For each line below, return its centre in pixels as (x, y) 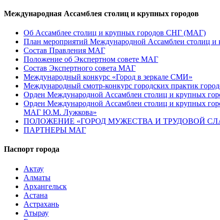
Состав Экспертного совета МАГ (80, 68)
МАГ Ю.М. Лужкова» (60, 112)
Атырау (36, 213)
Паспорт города (32, 149)
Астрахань (41, 204)
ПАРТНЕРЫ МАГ (55, 130)
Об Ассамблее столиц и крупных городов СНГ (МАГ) (115, 33)
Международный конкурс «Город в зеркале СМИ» (108, 77)
